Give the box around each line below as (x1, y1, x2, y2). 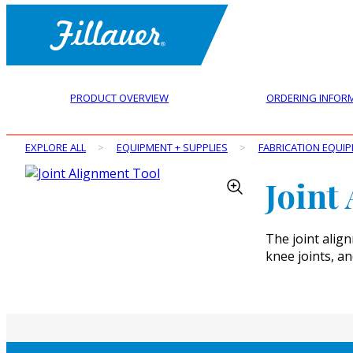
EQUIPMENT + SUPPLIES (116, 140, 228, 154)
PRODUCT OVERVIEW (70, 91, 169, 105)
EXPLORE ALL (25, 140, 86, 154)
